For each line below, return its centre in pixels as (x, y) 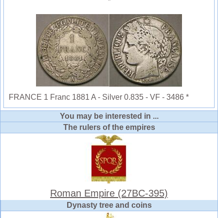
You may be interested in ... (109, 116)
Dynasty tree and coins (109, 205)
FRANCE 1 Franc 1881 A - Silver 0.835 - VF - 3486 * (99, 97)
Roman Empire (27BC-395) (109, 193)
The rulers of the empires (109, 127)
